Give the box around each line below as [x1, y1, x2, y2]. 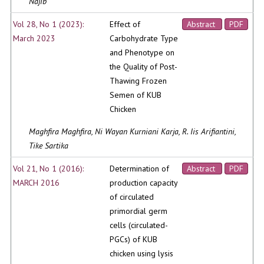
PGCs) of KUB [110, 234, 158, 245]
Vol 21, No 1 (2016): [13, 163, 84, 174]
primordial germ [110, 206, 168, 217]
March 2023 [13, 33, 56, 44]
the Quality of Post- [110, 61, 178, 72]
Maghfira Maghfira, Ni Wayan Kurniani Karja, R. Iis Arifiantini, [28, 126, 236, 137]
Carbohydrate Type [110, 33, 179, 44]
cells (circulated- [110, 220, 169, 231]
